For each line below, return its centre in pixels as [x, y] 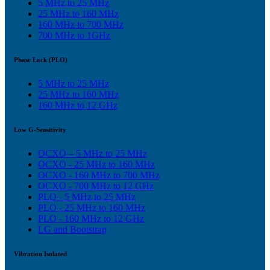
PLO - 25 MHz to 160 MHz [92, 207]
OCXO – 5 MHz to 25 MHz [93, 153]
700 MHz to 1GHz [74, 35]
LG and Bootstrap [72, 229]
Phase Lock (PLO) [41, 59]
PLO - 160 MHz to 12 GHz [91, 218]
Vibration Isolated [40, 253]
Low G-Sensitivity [40, 129]
